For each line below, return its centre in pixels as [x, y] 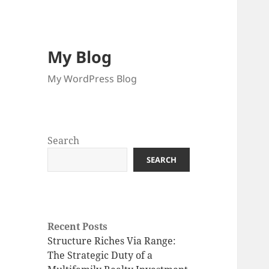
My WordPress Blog [92, 79]
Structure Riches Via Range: [112, 241]
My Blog [80, 57]
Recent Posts [78, 227]
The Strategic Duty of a [100, 255]
